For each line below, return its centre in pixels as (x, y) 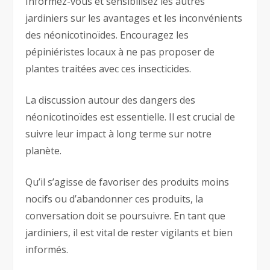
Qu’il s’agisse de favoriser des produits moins (127, 182)
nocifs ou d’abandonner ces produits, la (115, 199)
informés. (47, 249)
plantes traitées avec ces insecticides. (108, 68)
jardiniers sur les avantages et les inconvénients (134, 18)
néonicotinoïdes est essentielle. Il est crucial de (130, 117)
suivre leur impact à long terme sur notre (119, 133)
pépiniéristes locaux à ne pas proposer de (120, 52)
